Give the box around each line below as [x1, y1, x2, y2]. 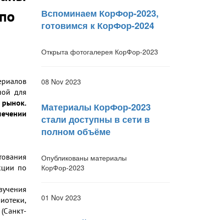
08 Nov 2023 [41, 76, 81, 86]
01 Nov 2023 [41, 192, 81, 203]
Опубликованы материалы [41, 153, 127, 163]
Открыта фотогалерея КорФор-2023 [41, 46, 158, 56]
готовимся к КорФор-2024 [41, 19, 154, 32]
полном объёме [41, 125, 110, 138]
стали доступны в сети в [41, 113, 150, 126]
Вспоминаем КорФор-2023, [41, 6, 159, 20]
